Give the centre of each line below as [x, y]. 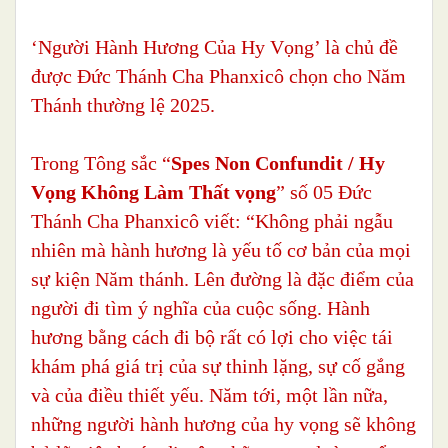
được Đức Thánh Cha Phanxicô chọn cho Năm [218, 76]
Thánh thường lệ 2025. [123, 105]
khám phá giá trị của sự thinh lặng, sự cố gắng [218, 366]
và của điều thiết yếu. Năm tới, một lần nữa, [209, 395]
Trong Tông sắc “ [101, 163]
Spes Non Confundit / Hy [278, 163]
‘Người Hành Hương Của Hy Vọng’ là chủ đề [214, 47]
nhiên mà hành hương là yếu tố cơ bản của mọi [221, 250]
